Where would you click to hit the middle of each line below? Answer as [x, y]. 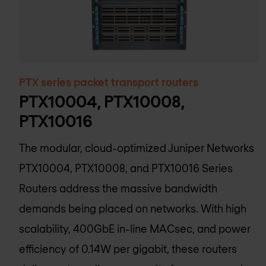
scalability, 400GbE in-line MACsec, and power [135, 228]
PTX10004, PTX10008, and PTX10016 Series [126, 168]
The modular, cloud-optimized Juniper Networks [137, 148]
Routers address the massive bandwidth [118, 188]
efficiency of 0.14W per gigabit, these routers [128, 248]
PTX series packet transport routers [109, 82]
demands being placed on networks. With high [133, 208]
